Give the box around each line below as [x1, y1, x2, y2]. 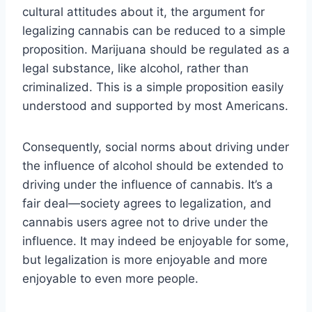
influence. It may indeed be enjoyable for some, [22, 233, 289, 248]
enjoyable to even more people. [22, 271, 198, 286]
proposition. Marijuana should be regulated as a [22, 42, 290, 56]
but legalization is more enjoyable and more [22, 252, 267, 267]
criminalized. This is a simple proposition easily [22, 79, 283, 94]
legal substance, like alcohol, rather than [22, 61, 249, 75]
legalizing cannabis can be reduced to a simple [22, 23, 286, 38]
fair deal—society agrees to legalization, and [22, 196, 272, 210]
